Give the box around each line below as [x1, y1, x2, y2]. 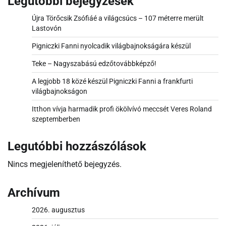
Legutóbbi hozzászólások [8, 139, 146, 154]
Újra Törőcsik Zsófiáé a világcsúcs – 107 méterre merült [32, 14, 204, 23]
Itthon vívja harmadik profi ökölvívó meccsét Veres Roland [32, 105, 212, 114]
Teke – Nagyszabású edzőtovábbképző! [32, 60, 156, 68]
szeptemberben [32, 115, 82, 124]
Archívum [8, 186, 60, 200]
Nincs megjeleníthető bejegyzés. [8, 159, 122, 169]
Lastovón [32, 24, 62, 33]
